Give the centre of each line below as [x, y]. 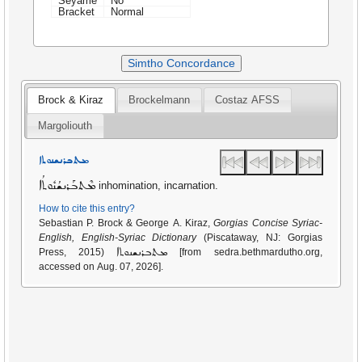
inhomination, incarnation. [157, 186]
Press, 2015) [78, 253]
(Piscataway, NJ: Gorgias [260, 238]
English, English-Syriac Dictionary [118, 238]
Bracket [77, 11]
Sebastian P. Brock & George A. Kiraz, [126, 223]
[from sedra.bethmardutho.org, [174, 253]
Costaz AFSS [248, 100]
